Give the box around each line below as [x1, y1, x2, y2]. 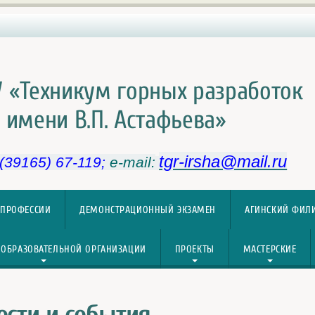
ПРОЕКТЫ [174, 243, 214, 255]
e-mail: [110, 154, 156, 171]
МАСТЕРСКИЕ [243, 243, 297, 255]
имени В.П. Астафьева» [6, 105, 226, 135]
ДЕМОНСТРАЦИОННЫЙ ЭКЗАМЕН [79, 204, 217, 216]
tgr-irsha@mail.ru [159, 152, 288, 172]
